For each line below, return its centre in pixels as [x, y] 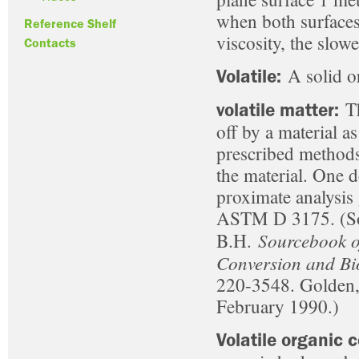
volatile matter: [278, 110]
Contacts [50, 43]
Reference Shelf [70, 24]
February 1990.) [278, 306]
